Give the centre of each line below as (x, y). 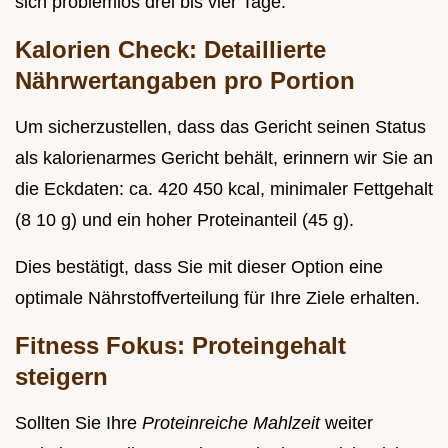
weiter (349, 422)
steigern (61, 376)
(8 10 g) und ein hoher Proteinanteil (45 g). (184, 219)
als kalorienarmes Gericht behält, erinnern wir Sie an (224, 157)
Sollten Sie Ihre (78, 422)
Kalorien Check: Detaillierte (170, 49)
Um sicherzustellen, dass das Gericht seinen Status (220, 126)
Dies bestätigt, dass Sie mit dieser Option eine (199, 266)
